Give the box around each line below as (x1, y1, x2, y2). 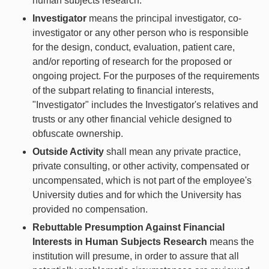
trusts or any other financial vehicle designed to (32, 113, 232, 124)
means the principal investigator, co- (86, 13, 241, 23)
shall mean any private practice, (104, 146, 241, 157)
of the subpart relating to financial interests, (32, 85, 214, 95)
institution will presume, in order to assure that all (32, 250, 239, 261)
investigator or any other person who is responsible (32, 27, 249, 38)
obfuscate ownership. (32, 128, 123, 139)
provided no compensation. (32, 204, 148, 214)
